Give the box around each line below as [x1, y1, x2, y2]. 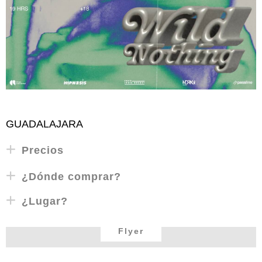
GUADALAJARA [6, 118, 83, 130]
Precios [22, 144, 64, 156]
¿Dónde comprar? [22, 170, 121, 182]
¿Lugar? [22, 195, 68, 207]
